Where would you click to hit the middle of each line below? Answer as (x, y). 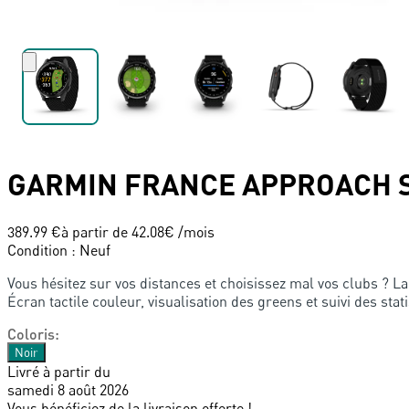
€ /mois (189, 231)
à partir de (96, 231)
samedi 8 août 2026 (68, 389)
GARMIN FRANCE (121, 184)
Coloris (31, 333)
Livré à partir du (59, 371)
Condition (37, 250)
